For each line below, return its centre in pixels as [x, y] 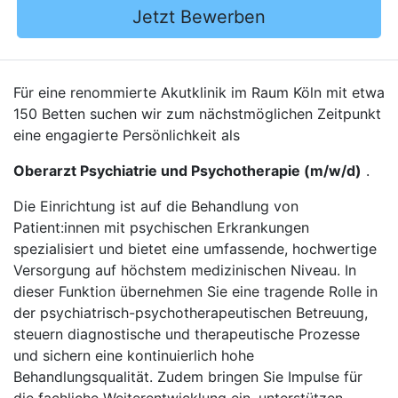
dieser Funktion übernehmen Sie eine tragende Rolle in [195, 291]
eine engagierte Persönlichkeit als [127, 135]
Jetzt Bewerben [199, 17]
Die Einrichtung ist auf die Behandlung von [156, 206]
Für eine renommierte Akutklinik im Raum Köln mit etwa [199, 92]
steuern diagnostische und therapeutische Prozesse [187, 334]
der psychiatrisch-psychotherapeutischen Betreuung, [191, 313]
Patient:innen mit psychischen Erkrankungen [161, 227]
